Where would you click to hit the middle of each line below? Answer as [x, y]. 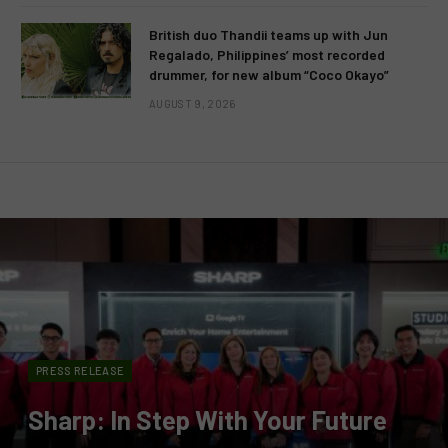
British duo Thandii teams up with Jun [268, 35]
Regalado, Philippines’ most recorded [267, 55]
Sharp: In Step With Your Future [207, 420]
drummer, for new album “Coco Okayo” [269, 75]
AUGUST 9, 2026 [192, 104]
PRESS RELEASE [80, 371]
